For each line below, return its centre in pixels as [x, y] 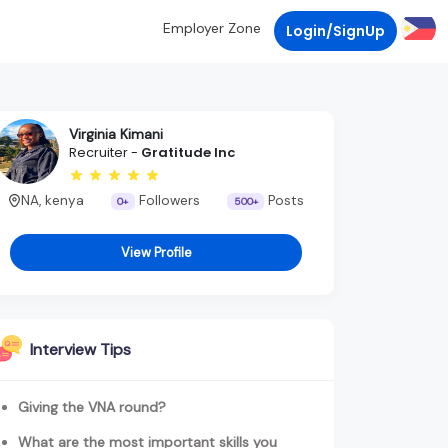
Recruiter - [105, 153]
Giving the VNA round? [92, 407]
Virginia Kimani [116, 134]
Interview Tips [80, 350]
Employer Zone [212, 28]
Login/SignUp [335, 30]
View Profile [156, 253]
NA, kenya [52, 200]
